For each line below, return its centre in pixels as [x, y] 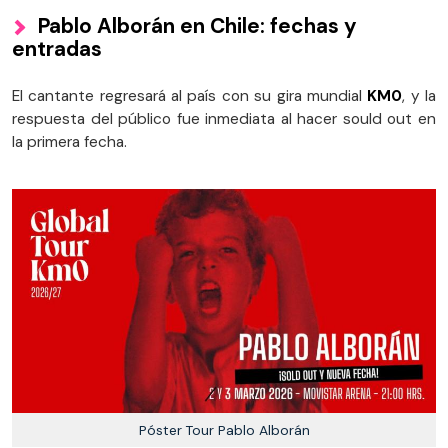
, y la [419, 96]
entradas [57, 49]
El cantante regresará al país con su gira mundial [190, 96]
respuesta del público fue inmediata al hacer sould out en [224, 119]
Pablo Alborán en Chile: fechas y [197, 26]
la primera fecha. [71, 142]
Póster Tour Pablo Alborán [224, 429]
